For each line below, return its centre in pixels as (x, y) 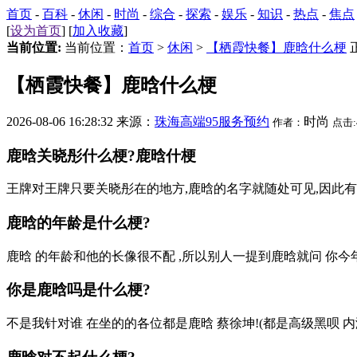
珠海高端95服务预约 (212, 121)
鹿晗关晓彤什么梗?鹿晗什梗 (101, 155)
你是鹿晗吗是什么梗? (78, 290)
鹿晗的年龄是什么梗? (78, 222)
